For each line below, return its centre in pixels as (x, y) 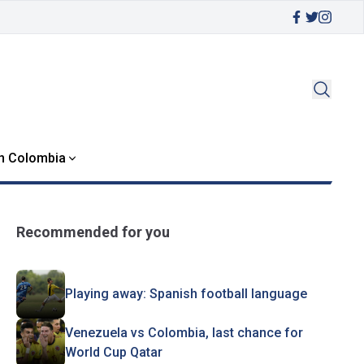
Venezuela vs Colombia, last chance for (184, 333)
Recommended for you (93, 232)
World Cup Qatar (113, 352)
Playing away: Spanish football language (186, 294)
